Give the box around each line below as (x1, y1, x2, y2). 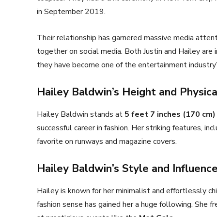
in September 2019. (37, 6, 106, 17)
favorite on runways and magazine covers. (37, 136, 177, 147)
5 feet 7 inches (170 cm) (124, 109, 216, 120)
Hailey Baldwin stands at (37, 109, 124, 120)
